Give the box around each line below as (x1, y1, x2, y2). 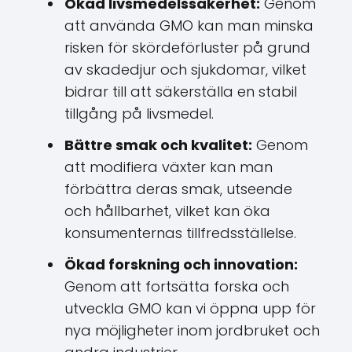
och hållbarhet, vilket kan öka (64, 201, 270, 221)
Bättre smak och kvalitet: (64, 135, 252, 155)
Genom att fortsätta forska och (64, 277, 289, 296)
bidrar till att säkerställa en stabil (64, 82, 297, 101)
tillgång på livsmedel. (64, 104, 214, 123)
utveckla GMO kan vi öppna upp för (64, 299, 316, 318)
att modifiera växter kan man (64, 157, 273, 177)
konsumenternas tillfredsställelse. (64, 223, 296, 243)
